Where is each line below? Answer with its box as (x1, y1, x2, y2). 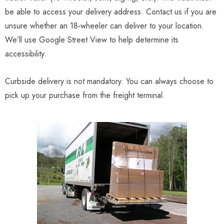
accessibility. (5, 48, 46, 59)
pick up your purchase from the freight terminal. (5, 89, 165, 101)
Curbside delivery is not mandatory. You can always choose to (5, 75, 213, 87)
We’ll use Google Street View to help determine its (5, 34, 178, 45)
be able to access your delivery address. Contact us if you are (5, 6, 216, 17)
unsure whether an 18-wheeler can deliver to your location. (5, 20, 204, 31)
